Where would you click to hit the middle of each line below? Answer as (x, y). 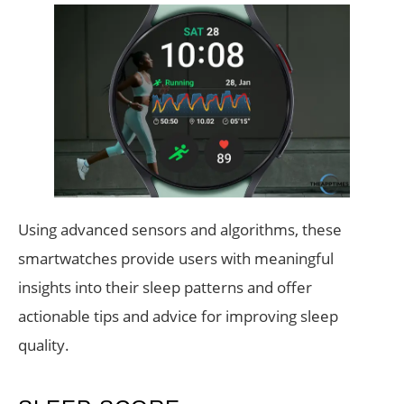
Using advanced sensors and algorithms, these (180, 230)
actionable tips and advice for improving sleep (178, 317)
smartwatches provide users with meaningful (176, 259)
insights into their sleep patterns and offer (165, 288)
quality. (44, 345)
